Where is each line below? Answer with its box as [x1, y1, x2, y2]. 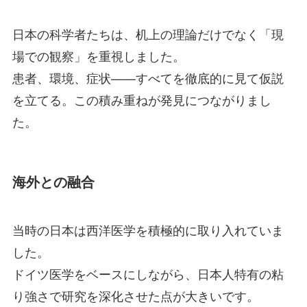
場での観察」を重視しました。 [12, 47, 185, 65]
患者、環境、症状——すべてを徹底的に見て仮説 [12, 69, 284, 87]
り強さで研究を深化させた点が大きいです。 [12, 286, 259, 304]
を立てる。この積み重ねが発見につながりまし [12, 90, 271, 109]
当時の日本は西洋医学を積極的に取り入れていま [12, 220, 284, 238]
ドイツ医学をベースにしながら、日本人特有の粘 [12, 264, 284, 282]
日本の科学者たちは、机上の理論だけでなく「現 [12, 25, 284, 43]
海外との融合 [12, 172, 95, 192]
